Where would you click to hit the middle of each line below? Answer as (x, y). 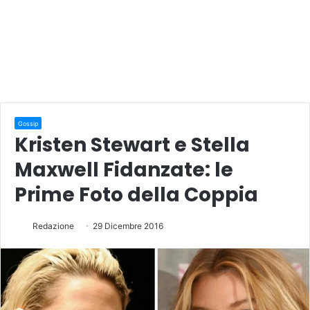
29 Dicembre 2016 (128, 226)
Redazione (53, 226)
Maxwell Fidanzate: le (124, 170)
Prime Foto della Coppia (136, 194)
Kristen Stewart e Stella (132, 145)
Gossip (28, 123)
